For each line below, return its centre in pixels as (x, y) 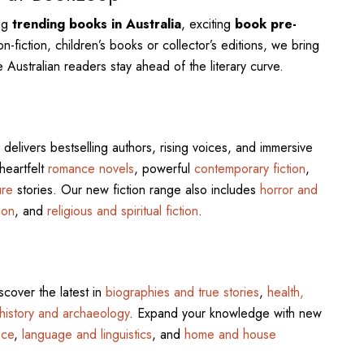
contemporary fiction (249, 169)
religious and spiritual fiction (122, 211)
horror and (288, 190)
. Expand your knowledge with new (225, 314)
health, (285, 292)
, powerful (164, 169)
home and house (230, 335)
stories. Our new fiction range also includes (136, 190)
